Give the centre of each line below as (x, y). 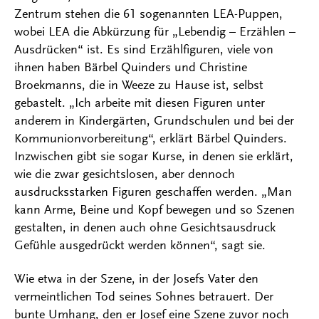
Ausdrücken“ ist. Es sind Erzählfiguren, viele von (144, 49)
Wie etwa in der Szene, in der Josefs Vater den (136, 279)
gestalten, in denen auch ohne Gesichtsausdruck (145, 228)
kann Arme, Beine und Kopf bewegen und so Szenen (155, 210)
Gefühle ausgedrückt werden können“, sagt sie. (140, 245)
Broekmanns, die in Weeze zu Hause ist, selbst (139, 85)
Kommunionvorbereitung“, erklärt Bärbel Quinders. (151, 138)
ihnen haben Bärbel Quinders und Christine (131, 67)
